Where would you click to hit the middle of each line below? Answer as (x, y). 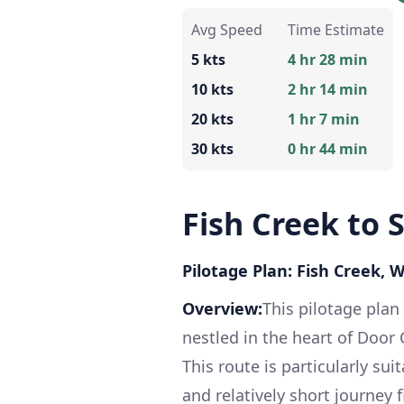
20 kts (212, 119)
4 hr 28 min (328, 59)
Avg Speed (227, 29)
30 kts (212, 148)
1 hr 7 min (324, 119)
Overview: (222, 308)
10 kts (212, 89)
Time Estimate (336, 29)
